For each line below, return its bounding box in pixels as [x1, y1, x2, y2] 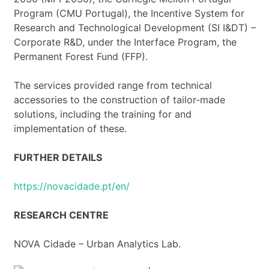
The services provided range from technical [13, 79, 212, 91]
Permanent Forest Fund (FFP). [13, 50, 148, 62]
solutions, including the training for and [13, 107, 192, 120]
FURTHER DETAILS [13, 151, 102, 163]
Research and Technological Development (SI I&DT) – [13, 21, 256, 34]
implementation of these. [13, 122, 127, 134]
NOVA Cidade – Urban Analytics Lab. [13, 237, 181, 250]
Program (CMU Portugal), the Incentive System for [13, 7, 244, 19]
